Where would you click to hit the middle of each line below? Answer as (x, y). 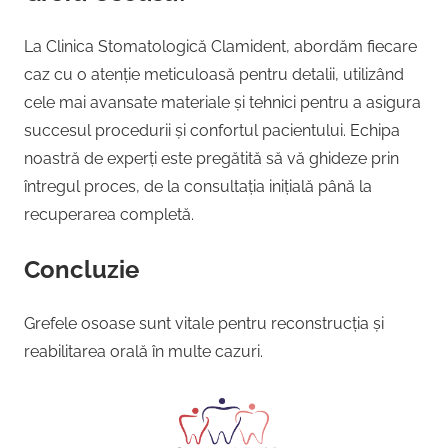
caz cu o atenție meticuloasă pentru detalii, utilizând (214, 74)
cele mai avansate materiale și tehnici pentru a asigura (222, 102)
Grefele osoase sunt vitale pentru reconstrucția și (204, 323)
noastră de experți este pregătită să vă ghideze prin (211, 158)
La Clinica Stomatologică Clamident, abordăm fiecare (220, 46)
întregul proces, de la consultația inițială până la (198, 186)
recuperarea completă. (109, 214)
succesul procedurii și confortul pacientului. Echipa (212, 130)
